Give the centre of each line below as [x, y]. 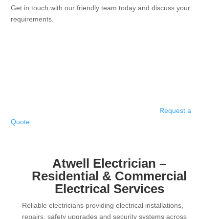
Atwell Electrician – [109, 163]
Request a [175, 110]
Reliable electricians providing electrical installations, [102, 205]
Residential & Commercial [109, 176]
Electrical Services [109, 189]
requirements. [33, 19]
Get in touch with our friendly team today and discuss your [101, 8]
